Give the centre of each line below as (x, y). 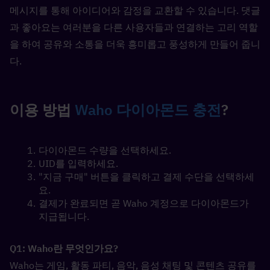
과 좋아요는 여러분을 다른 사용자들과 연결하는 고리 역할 (134, 27)
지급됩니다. (64, 216)
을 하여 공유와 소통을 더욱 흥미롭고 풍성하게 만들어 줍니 (135, 44)
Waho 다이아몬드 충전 (148, 110)
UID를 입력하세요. (78, 163)
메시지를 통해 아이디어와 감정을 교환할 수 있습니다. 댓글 (135, 10)
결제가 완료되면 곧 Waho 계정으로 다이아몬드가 (143, 203)
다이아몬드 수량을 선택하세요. (105, 150)
